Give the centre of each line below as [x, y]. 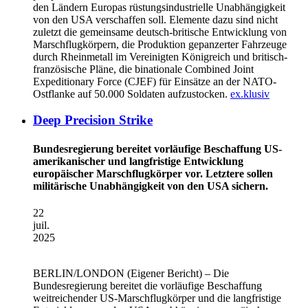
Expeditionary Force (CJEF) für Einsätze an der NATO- [155, 81]
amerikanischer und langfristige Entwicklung [138, 161]
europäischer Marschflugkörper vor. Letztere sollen [153, 173]
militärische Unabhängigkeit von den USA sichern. [151, 186]
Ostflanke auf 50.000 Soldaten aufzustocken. [132, 93]
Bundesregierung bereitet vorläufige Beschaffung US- [157, 148]
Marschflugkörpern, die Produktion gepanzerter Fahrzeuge [160, 44]
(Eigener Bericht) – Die [177, 273]
